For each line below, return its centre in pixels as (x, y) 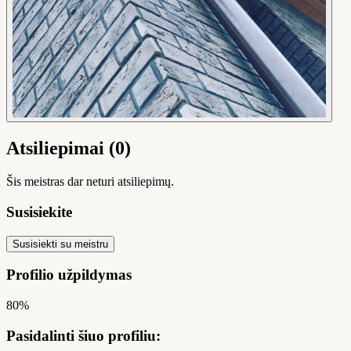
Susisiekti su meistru (60, 244)
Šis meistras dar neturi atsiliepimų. (90, 182)
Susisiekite (39, 212)
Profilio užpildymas (69, 275)
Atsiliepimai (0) (69, 148)
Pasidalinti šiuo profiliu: (83, 335)
